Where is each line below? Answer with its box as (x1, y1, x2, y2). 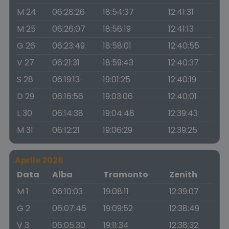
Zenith (169, 169, 197, 180)
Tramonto (103, 169, 148, 180)
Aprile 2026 (15, 154, 63, 166)
